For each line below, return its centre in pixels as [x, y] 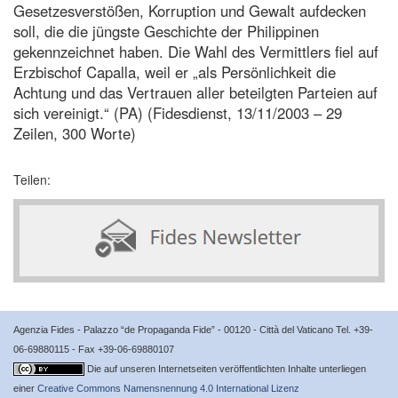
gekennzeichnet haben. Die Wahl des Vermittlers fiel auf [196, 51]
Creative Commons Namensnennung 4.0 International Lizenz [168, 388]
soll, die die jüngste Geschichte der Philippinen [166, 31]
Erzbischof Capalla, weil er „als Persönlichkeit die [175, 72]
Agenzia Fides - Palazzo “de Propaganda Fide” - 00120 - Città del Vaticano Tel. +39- [193, 329]
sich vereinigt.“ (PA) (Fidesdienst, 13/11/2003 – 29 [178, 112]
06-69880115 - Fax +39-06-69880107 [94, 349]
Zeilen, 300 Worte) [75, 133]
